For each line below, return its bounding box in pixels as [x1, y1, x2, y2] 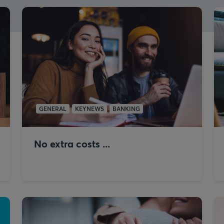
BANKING [112, 104, 140, 112]
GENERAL [39, 104, 66, 112]
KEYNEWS [75, 104, 104, 112]
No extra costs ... [34, 137, 110, 150]
